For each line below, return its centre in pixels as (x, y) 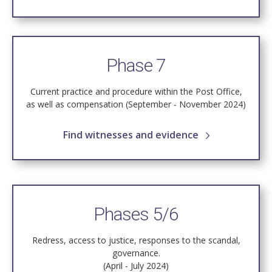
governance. (136, 253)
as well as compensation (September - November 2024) (136, 104)
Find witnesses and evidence (132, 135)
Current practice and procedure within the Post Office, (136, 92)
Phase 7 (136, 66)
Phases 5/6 (136, 214)
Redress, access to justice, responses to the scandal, (136, 240)
